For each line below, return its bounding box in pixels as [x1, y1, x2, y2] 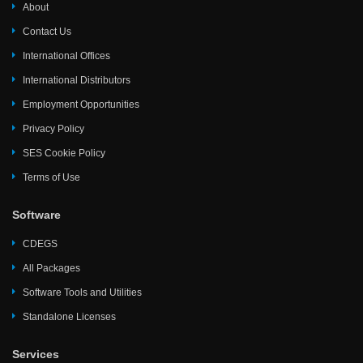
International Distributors [23, 75, 130, 87]
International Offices [23, 50, 110, 62]
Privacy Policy [23, 123, 84, 135]
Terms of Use [23, 172, 80, 184]
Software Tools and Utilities [23, 287, 142, 299]
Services [12, 348, 59, 361]
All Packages [23, 263, 80, 275]
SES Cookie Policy [23, 147, 105, 160]
